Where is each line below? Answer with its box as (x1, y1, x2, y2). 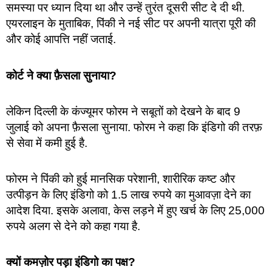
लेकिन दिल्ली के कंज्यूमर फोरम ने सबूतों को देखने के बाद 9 (6, 104, 240, 118)
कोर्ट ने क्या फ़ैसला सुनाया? (6, 69, 117, 82)
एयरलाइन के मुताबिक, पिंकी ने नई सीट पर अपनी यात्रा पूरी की (6, 17, 256, 30)
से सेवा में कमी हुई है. (6, 136, 87, 149)
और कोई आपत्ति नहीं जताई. (6, 33, 116, 46)
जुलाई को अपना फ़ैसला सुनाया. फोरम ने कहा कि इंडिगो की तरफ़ (6, 120, 262, 134)
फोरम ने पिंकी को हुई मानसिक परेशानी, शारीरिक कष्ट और (6, 172, 235, 186)
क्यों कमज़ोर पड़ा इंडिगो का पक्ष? (6, 256, 135, 269)
